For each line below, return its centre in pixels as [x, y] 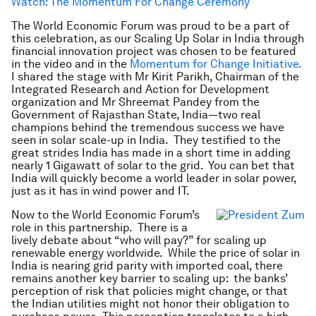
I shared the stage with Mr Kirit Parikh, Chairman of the [155, 77]
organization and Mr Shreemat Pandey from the [135, 102]
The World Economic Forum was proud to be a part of [150, 26]
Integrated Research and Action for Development [140, 89]
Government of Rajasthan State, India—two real [136, 115]
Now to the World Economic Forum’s [105, 215]
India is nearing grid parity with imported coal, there [147, 266]
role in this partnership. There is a [99, 227]
